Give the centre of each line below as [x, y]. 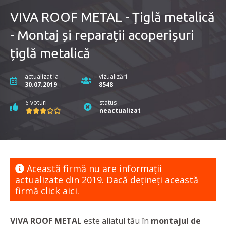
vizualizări [113, 77]
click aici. [60, 191]
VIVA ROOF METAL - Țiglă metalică [112, 17]
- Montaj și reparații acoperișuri [102, 35]
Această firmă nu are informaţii [93, 169]
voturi [38, 103]
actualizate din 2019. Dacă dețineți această [107, 180]
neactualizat [120, 111]
